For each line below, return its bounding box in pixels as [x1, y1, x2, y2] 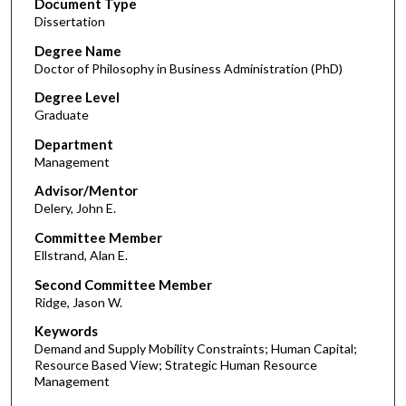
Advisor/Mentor [34, 182, 138, 199]
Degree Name [34, 42, 121, 59]
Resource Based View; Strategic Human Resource [34, 357, 317, 373]
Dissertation [34, 13, 105, 29]
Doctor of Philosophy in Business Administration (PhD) [34, 60, 343, 76]
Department [34, 135, 113, 152]
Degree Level [34, 89, 120, 106]
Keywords [34, 323, 98, 340]
